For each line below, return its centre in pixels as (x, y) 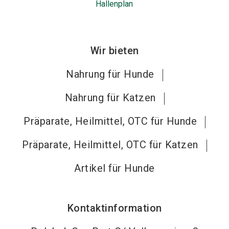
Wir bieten (114, 51)
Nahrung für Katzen (110, 98)
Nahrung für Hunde (110, 74)
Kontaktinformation (114, 208)
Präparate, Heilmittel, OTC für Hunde (110, 121)
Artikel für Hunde (114, 168)
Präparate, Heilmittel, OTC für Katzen (110, 145)
